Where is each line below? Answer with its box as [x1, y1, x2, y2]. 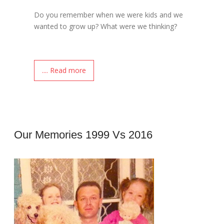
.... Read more [42, 65, 86, 75]
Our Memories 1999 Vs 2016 [14, 128, 153, 141]
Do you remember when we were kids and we [34, 9, 183, 19]
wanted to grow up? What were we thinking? [34, 21, 177, 31]
